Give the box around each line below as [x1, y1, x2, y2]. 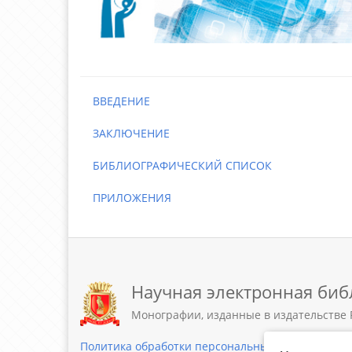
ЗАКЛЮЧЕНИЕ [80, 126, 170, 141]
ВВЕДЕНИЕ [80, 93, 150, 108]
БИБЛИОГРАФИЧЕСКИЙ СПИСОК [80, 158, 272, 173]
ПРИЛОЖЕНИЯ [80, 190, 171, 205]
